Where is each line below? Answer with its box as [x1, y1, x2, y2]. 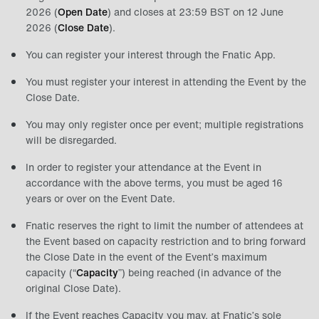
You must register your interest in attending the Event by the [26, 74, 306, 89]
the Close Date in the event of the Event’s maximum [26, 249, 267, 264]
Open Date [58, 4, 108, 19]
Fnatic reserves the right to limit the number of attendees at [26, 218, 303, 233]
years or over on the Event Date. [26, 191, 175, 206]
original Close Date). [26, 281, 121, 296]
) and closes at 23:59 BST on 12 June [108, 4, 283, 19]
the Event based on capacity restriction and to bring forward [26, 234, 305, 249]
